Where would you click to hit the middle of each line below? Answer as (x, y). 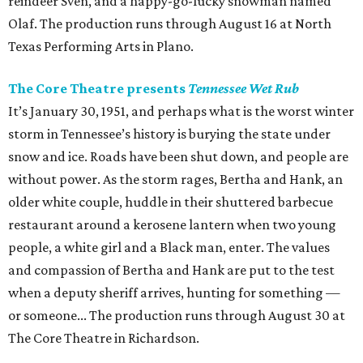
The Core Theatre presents (98, 89)
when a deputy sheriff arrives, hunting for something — (174, 293)
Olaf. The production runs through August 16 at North (170, 24)
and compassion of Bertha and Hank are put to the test (171, 270)
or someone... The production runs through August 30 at (177, 316)
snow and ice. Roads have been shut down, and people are (178, 157)
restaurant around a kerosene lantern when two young (172, 225)
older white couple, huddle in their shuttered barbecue (171, 202)
